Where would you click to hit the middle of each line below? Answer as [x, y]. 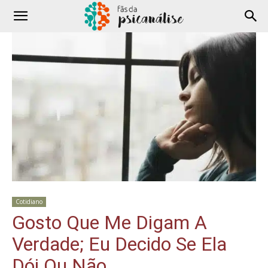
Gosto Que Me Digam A [109, 223]
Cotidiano [29, 202]
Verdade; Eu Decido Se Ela [119, 244]
